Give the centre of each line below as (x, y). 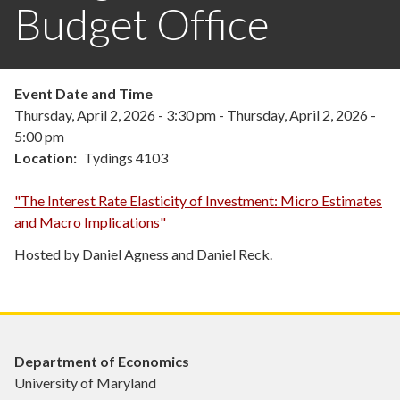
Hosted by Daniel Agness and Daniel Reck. (143, 254)
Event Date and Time (83, 94)
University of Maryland (85, 383)
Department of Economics (102, 362)
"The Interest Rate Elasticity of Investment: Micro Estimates (198, 201)
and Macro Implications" (90, 222)
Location (44, 158)
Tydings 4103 (126, 158)
